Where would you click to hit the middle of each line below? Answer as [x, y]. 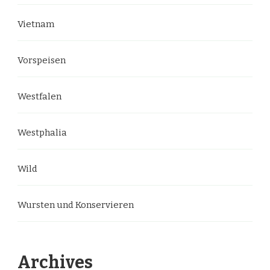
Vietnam [36, 24]
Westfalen [39, 96]
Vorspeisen [42, 60]
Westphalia [42, 132]
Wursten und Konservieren [76, 205]
